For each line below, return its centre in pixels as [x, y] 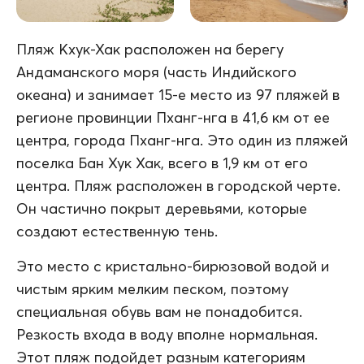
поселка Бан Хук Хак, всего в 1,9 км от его [162, 163]
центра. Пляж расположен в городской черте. [178, 186]
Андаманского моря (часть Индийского [156, 72]
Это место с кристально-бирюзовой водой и [173, 266]
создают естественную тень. [117, 232]
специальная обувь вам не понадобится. [159, 312]
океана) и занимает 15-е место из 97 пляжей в [178, 95]
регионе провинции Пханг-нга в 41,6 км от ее [173, 118]
